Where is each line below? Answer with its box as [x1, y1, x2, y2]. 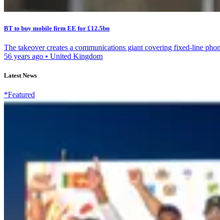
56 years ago [4, 52, 45, 60]
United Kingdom [48, 52, 103, 60]
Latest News [4, 72, 37, 80]
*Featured [4, 90, 35, 99]
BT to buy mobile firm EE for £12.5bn [4, 24, 110, 32]
